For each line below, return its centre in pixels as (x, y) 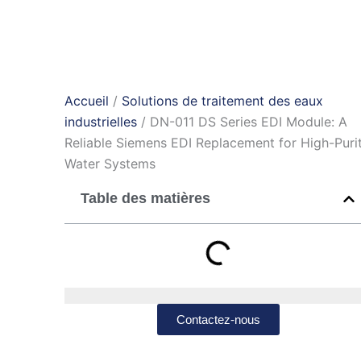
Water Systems (110, 164)
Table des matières (145, 198)
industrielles (101, 122)
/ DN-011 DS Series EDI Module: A (242, 122)
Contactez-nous (218, 320)
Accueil (87, 101)
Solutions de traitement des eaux (222, 101)
